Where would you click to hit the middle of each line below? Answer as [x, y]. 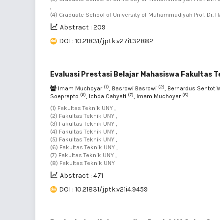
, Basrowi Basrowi [134, 88]
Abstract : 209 [83, 27]
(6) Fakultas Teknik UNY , [84, 147]
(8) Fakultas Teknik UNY [82, 163]
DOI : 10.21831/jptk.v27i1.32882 [106, 41]
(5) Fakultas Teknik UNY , [84, 139]
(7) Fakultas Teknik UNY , [83, 155]
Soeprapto [65, 96]
